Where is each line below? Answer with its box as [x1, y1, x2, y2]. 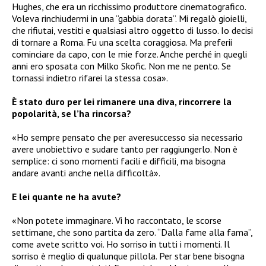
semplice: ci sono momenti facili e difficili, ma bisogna [12, 154, 226, 167]
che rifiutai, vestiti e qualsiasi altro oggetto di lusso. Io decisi [12, 24, 253, 36]
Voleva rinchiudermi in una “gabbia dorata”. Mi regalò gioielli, [12, 12, 246, 24]
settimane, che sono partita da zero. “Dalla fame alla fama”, [12, 226, 252, 238]
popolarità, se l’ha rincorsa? [12, 107, 131, 119]
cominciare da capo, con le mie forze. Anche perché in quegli [12, 47, 247, 60]
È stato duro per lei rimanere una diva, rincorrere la [12, 95, 232, 107]
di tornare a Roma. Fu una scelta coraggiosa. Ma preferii [12, 36, 232, 48]
